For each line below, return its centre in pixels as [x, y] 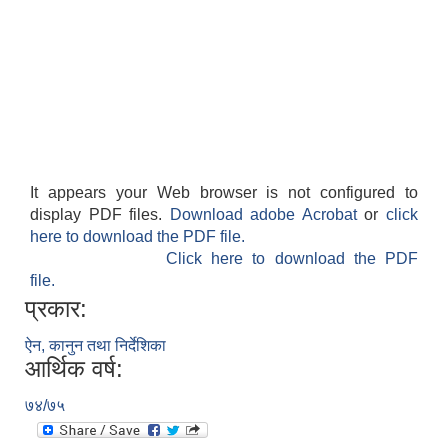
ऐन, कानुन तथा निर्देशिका [95, 345]
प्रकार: [56, 308]
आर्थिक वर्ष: [74, 368]
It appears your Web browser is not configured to [224, 192]
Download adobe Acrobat [267, 214]
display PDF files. [100, 214]
